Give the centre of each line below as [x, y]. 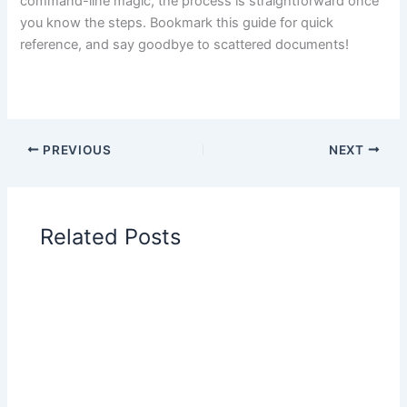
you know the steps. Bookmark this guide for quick [177, 23]
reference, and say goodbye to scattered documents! [185, 45]
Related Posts [111, 237]
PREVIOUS [75, 149]
